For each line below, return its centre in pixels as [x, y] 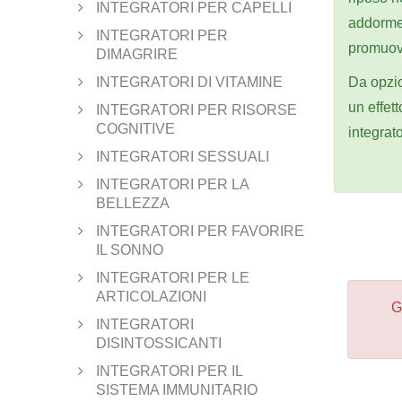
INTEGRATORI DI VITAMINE [189, 82]
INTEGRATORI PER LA [173, 184]
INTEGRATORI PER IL [170, 371]
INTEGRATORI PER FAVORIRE [200, 231]
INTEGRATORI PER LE [173, 277]
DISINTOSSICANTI [159, 343]
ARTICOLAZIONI [151, 296]
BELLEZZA [133, 203]
